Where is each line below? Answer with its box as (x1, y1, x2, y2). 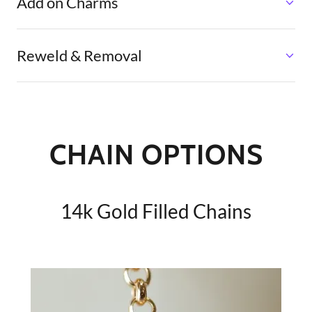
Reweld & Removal (17, 46, 142, 65)
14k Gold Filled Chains (61, 199, 251, 224)
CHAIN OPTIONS (49, 137, 263, 172)
